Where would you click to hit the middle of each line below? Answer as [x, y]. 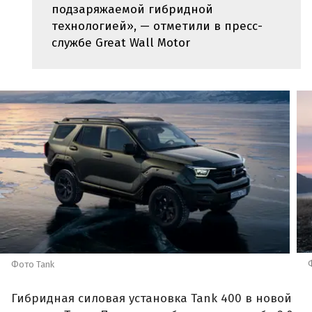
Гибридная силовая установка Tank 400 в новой [151, 299]
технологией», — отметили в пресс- [157, 26]
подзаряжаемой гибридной [132, 9]
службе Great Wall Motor [121, 42]
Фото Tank [33, 264]
